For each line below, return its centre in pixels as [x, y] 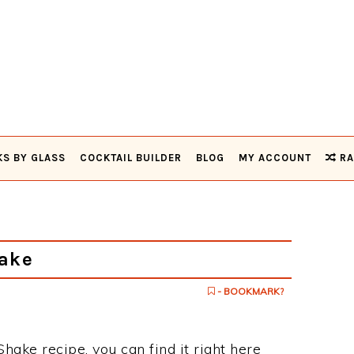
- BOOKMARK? [249, 291]
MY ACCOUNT [275, 157]
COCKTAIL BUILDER [131, 157]
